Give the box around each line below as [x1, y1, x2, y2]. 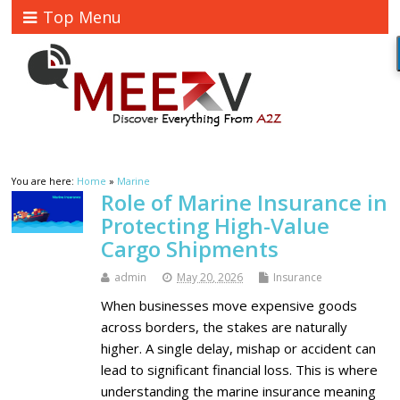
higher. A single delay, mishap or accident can [101, 339, 377, 358]
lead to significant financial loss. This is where [101, 361, 379, 379]
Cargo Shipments [101, 234, 279, 264]
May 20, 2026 [177, 270, 244, 286]
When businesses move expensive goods [101, 296, 358, 315]
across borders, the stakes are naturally [101, 318, 348, 337]
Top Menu [43, 6, 122, 28]
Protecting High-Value [101, 211, 330, 241]
